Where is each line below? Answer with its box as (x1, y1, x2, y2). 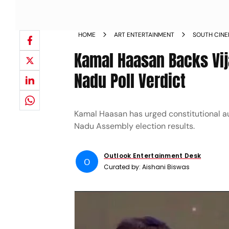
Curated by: (104, 163, 143, 171)
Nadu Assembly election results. (74, 121, 195, 131)
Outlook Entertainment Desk (104, 151, 201, 160)
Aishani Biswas (142, 163, 190, 171)
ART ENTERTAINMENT (114, 31, 175, 39)
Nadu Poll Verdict (74, 68, 186, 94)
